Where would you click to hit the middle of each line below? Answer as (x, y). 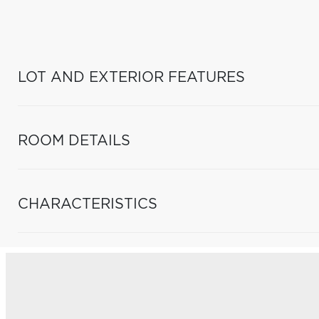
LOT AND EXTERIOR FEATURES (131, 78)
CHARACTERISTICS (88, 204)
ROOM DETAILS (74, 141)
